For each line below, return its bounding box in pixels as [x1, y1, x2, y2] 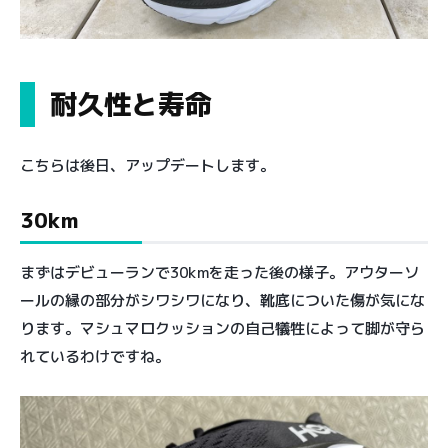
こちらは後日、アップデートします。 [20, 154, 275, 176]
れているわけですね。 [20, 345, 170, 367]
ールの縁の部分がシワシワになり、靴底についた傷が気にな [20, 289, 425, 311]
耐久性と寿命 [50, 84, 212, 123]
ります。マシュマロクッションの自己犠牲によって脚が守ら [20, 317, 425, 339]
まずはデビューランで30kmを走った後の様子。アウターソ [20, 261, 419, 283]
